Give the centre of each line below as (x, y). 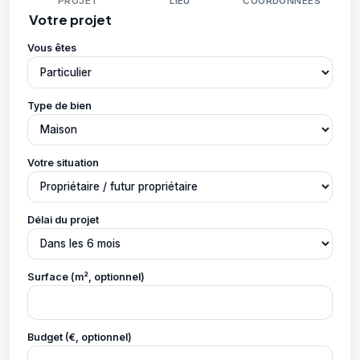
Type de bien (59, 105)
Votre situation (63, 162)
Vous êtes (52, 48)
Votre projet (70, 20)
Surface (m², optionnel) (86, 277)
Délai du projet (63, 219)
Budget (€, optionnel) (80, 337)
